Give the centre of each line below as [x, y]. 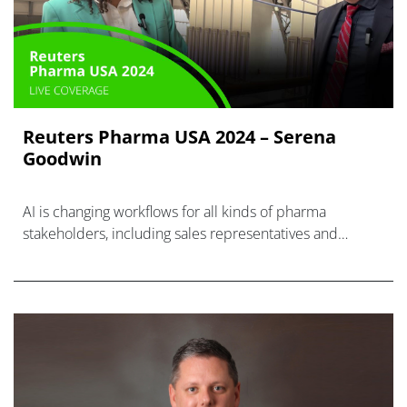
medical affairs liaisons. [97, 256]
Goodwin [62, 159]
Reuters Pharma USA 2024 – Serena [179, 137]
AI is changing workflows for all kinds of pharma [174, 212]
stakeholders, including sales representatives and [180, 234]
